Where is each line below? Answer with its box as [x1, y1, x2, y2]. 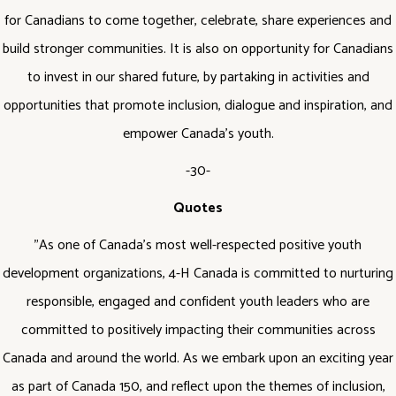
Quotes [173, 196, 223, 220]
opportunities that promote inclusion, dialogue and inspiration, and [4, 94, 392, 118]
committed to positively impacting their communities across [20, 318, 376, 342]
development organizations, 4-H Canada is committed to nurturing [3, 262, 393, 286]
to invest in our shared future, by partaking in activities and [27, 65, 369, 89]
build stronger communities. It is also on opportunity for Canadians [3, 37, 393, 61]
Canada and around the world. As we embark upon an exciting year [3, 346, 393, 370]
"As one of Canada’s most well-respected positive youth [34, 233, 362, 257]
